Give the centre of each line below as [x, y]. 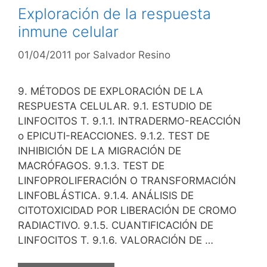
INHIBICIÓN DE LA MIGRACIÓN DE [100, 150]
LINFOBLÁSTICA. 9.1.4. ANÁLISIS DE [106, 195]
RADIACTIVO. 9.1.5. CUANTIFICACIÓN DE [116, 225]
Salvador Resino [132, 55]
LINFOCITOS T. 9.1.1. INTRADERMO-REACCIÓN [129, 121]
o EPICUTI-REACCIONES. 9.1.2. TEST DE [114, 136]
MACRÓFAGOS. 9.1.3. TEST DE [91, 165]
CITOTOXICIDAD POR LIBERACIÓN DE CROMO [127, 210]
